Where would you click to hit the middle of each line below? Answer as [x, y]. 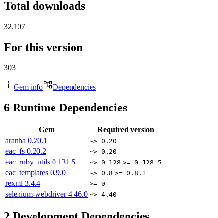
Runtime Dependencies [68, 108]
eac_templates [28, 173]
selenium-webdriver [37, 194]
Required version [126, 130]
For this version [43, 47]
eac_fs [16, 151]
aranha [17, 141]
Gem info [28, 87]
